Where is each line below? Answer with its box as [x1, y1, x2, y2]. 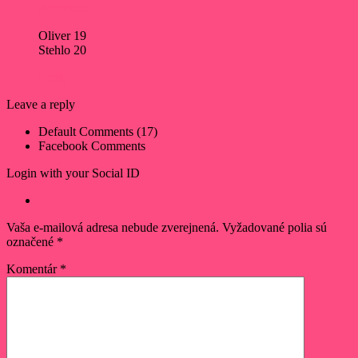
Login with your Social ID [6, 166, 140, 181]
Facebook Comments [38, 139, 145, 153]
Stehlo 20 [38, 43, 86, 58]
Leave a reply [6, 97, 75, 112]
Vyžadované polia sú [222, 221, 327, 235]
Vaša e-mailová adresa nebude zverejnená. [6, 221, 219, 235]
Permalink [38, 2, 89, 16]
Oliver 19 [38, 29, 86, 43]
